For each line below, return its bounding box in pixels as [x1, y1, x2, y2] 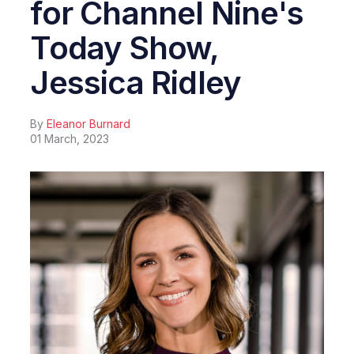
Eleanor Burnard [47, 117, 131, 130]
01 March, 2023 [30, 132, 110, 145]
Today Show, [30, 28, 219, 67]
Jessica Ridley [30, 63, 242, 102]
